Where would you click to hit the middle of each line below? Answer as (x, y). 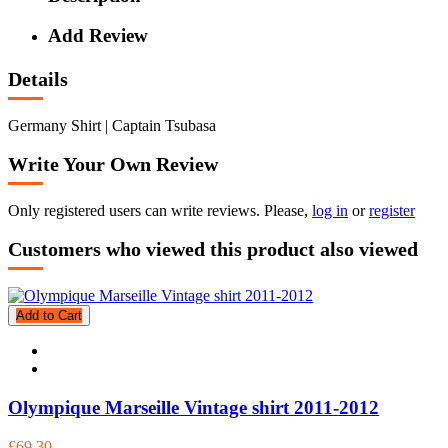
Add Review (98, 36)
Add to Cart (49, 316)
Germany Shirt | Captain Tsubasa (112, 125)
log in (330, 210)
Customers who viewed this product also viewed (213, 249)
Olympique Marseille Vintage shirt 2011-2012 (193, 407)
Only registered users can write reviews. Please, (160, 210)
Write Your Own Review (113, 164)
